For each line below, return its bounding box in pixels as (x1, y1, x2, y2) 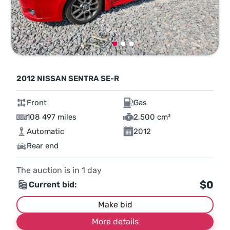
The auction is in (16, 165, 82, 176)
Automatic (27, 127, 64, 137)
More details (91, 217, 139, 227)
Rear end (27, 141, 59, 151)
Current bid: (29, 180, 77, 190)
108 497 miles (27, 112, 76, 122)
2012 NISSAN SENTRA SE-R (16, 74, 119, 84)
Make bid (98, 200, 132, 210)
